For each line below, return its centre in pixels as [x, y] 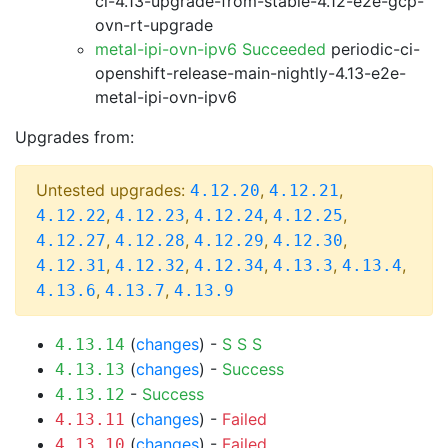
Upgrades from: [74, 137]
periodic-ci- [373, 49]
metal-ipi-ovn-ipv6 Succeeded [210, 49]
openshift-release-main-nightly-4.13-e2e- [250, 73]
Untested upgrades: [113, 190]
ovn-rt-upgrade [154, 25]
